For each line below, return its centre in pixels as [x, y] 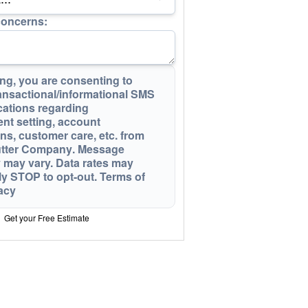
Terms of [122, 177]
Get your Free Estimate [47, 218]
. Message [98, 149]
